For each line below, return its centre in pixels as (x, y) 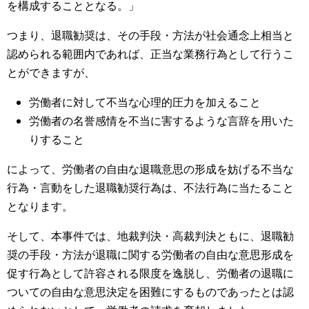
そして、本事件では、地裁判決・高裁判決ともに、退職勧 (150, 236)
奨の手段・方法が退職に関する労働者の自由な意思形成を (150, 255)
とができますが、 (51, 72)
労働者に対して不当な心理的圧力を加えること (145, 102)
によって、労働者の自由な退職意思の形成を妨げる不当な (150, 169)
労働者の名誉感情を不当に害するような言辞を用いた (161, 121)
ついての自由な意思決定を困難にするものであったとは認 (150, 292)
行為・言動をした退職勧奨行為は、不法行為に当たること (150, 188)
